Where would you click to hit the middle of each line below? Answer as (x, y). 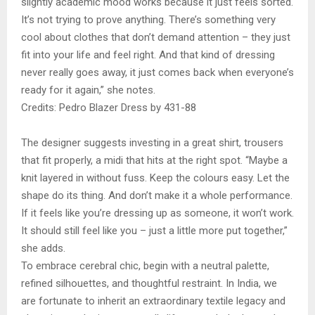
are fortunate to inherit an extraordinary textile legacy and (153, 301)
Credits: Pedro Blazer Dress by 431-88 (109, 108)
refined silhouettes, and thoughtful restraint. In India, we (149, 284)
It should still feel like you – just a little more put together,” (154, 231)
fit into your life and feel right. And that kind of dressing (148, 55)
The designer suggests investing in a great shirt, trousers (152, 143)
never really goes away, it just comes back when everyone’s (157, 73)
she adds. (49, 249)
